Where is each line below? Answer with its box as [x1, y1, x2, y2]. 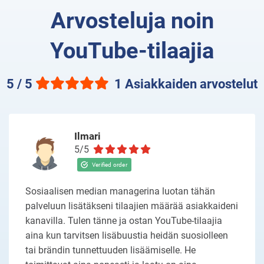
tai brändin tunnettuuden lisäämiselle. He [25, 245, 196, 256]
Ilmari [74, 130, 101, 142]
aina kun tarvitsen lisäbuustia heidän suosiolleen [25, 230, 228, 241]
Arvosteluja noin [50, 8, 214, 34]
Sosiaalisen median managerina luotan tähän [25, 186, 215, 197]
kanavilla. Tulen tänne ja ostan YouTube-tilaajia [25, 215, 222, 226]
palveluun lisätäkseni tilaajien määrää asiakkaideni [25, 200, 238, 212]
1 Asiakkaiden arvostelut [114, 77, 258, 91]
